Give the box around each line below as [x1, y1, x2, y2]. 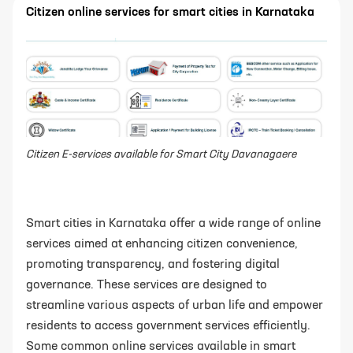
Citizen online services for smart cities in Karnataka [26, 6, 314, 19]
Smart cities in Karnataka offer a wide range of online [26, 217, 321, 231]
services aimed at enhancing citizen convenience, [26, 238, 298, 251]
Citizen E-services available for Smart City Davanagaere [26, 149, 296, 161]
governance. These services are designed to [26, 279, 267, 292]
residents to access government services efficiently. [26, 320, 310, 333]
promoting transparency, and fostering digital [26, 258, 280, 272]
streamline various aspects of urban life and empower [26, 299, 323, 313]
